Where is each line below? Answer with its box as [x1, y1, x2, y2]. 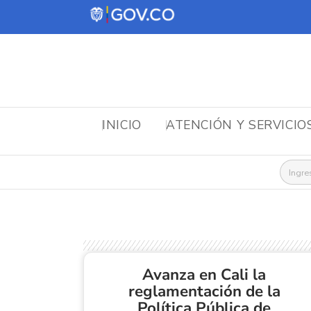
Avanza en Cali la [142, 264, 266, 286]
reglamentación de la [128, 280, 280, 303]
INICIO [102, 116, 142, 133]
